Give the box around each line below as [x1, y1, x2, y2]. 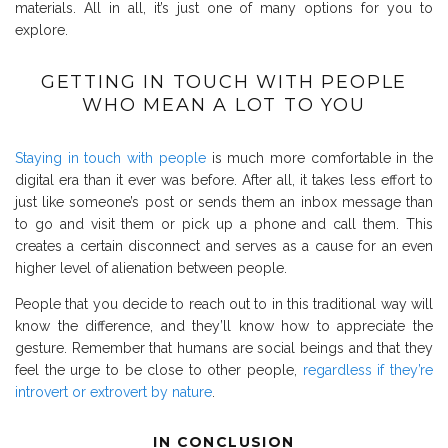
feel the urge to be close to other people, [15, 362, 303, 379]
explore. [15, 22, 68, 39]
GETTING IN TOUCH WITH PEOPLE [40, 71, 408, 94]
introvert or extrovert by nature [15, 384, 212, 401]
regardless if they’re [302, 362, 434, 379]
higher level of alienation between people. [15, 260, 287, 277]
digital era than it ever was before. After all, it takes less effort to [15, 172, 433, 189]
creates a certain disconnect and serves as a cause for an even [15, 238, 433, 255]
